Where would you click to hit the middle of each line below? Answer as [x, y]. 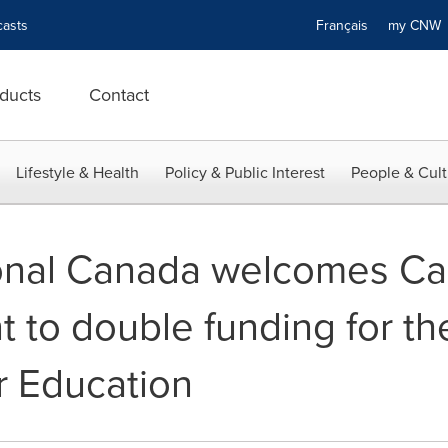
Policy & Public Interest [245, 172]
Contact [119, 94]
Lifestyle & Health [77, 172]
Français [342, 25]
